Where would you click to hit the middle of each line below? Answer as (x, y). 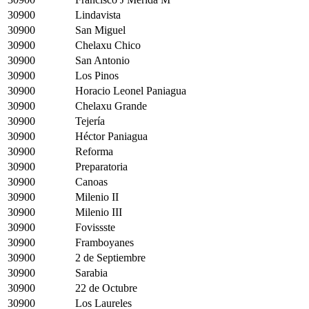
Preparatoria (101, 166)
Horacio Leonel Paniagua (131, 90)
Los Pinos (97, 75)
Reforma (94, 151)
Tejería (90, 121)
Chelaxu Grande (111, 106)
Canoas (91, 181)
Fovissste (95, 227)
